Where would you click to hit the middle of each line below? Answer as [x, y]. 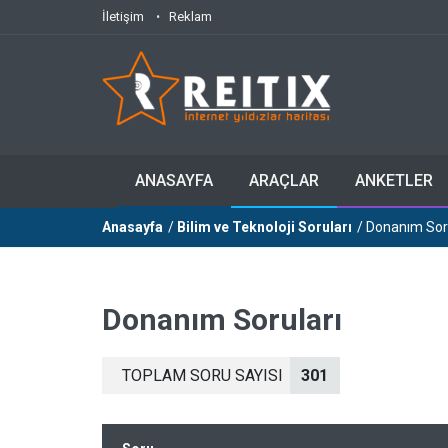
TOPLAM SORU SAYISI [202, 375]
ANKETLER [394, 180]
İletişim [123, 16]
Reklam [190, 16]
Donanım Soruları [222, 319]
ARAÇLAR [284, 180]
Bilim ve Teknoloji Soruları [264, 227]
